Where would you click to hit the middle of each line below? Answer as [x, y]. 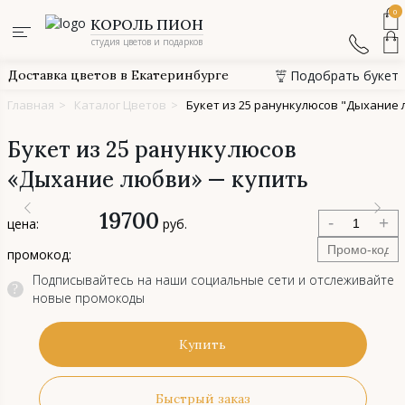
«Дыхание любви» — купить [157, 179]
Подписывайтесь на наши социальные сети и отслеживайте [213, 280]
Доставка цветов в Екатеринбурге [118, 75]
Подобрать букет [344, 75]
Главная [30, 105]
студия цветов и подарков [146, 41]
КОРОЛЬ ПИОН [146, 24]
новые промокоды [88, 298]
